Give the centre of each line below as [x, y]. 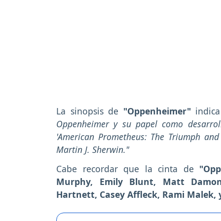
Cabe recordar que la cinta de [128, 169]
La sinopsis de [90, 111]
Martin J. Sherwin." [93, 150]
